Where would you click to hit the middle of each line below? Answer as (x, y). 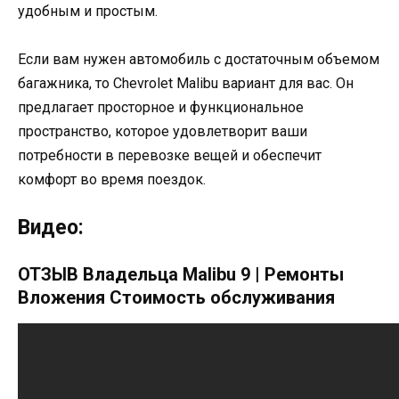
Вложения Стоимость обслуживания (176, 297)
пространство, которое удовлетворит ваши (163, 131)
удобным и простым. (88, 11)
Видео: (51, 227)
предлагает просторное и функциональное (161, 107)
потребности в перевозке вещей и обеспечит (170, 155)
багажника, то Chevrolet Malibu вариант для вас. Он (186, 83)
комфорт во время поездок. (112, 179)
